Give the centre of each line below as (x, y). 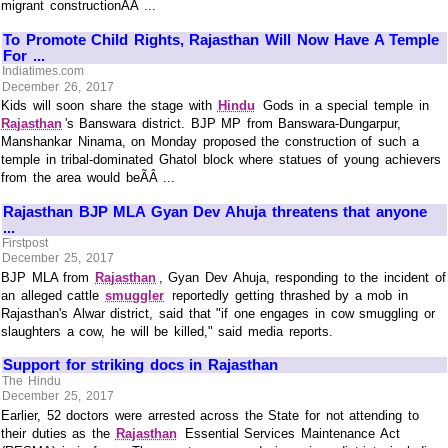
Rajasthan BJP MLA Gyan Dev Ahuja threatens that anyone (215, 211)
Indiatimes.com (43, 71)
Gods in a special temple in (343, 106)
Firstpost (25, 243)
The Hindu (31, 380)
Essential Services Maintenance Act (289, 433)
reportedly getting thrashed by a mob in (287, 296)
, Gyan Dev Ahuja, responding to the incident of (302, 278)
